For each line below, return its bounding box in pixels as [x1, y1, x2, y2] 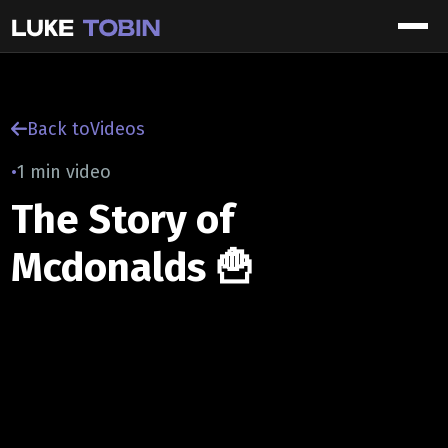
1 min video [17, 161, 112, 183]
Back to [27, 118, 91, 140]
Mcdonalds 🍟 [11, 244, 256, 292]
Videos [90, 118, 146, 140]
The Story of [11, 196, 235, 244]
